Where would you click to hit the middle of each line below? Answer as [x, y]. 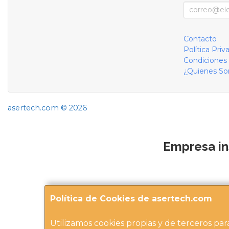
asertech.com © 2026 [47, 108]
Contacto [200, 39]
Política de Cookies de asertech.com [131, 199]
